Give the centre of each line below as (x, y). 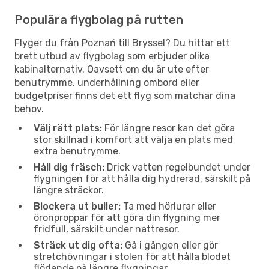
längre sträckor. (69, 190)
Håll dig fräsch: (69, 167)
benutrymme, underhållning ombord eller (107, 82)
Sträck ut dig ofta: (78, 245)
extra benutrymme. (77, 151)
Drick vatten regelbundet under (177, 167)
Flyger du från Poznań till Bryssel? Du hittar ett (122, 43)
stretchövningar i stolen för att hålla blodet (132, 256)
